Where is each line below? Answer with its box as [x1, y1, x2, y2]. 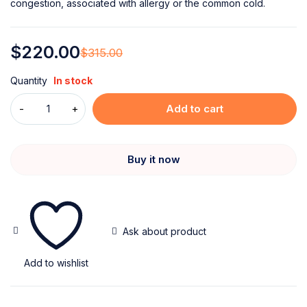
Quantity [10, 74, 47, 86]
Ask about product [123, 225, 206, 237]
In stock [53, 74, 93, 86]
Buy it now [127, 152, 180, 166]
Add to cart [166, 101, 223, 115]
